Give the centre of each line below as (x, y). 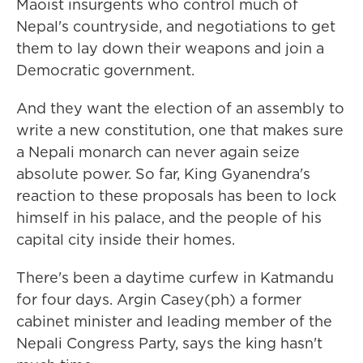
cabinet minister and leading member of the (174, 321)
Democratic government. (105, 70)
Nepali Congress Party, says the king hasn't (169, 343)
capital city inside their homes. (126, 239)
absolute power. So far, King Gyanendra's (163, 174)
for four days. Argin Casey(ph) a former (159, 299)
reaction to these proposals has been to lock (176, 196)
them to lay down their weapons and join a (170, 48)
